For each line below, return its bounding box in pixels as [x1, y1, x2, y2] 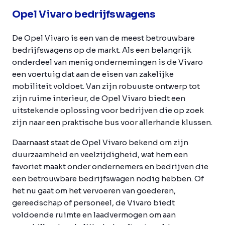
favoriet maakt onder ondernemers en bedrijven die [12, 161, 208, 171]
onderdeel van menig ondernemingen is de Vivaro [12, 57, 203, 67]
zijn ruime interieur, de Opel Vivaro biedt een [12, 93, 185, 103]
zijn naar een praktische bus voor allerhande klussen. [12, 117, 212, 127]
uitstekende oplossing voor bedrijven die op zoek [12, 105, 204, 115]
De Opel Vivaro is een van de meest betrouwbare [12, 33, 195, 43]
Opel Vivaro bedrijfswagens [12, 8, 156, 21]
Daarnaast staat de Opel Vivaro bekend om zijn [12, 137, 188, 147]
